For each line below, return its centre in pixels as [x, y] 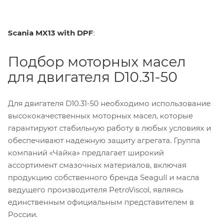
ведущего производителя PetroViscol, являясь [95, 190]
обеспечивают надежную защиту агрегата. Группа [104, 141]
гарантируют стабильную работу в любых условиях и [110, 128]
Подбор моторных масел [97, 62]
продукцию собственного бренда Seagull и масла [104, 178]
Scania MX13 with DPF [51, 33]
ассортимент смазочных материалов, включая [97, 165]
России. [23, 215]
